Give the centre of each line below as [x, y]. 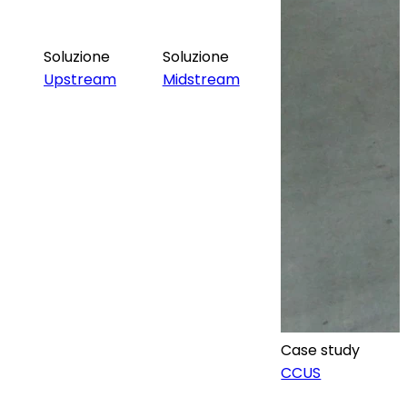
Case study [321, 350]
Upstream [80, 79]
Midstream [201, 79]
